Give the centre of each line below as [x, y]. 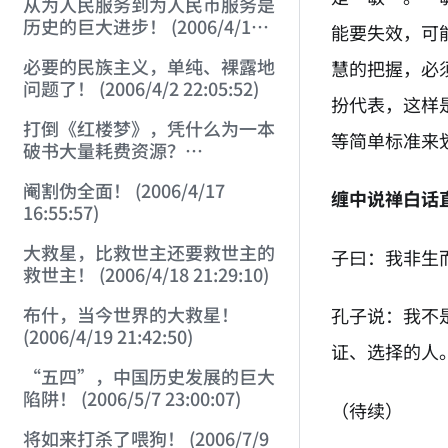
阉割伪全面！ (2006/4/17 [123, 190]
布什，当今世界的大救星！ [130, 314]
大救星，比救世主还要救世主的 [148, 252]
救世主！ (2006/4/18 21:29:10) [145, 274]
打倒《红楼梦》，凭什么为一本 [148, 128]
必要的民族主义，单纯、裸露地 [148, 66]
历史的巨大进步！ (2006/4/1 [136, 26]
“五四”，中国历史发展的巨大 [148, 376]
